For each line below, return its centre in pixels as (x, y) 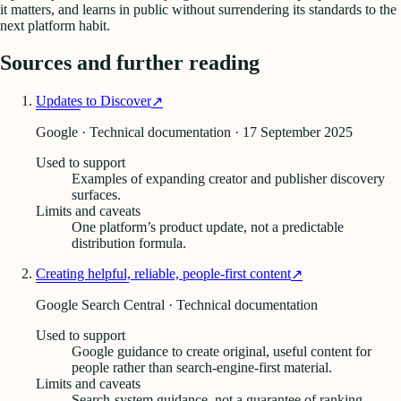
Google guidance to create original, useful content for (222, 352)
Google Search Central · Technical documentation (177, 305)
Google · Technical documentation (133, 132)
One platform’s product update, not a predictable (208, 227)
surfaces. (96, 195)
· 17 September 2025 (292, 132)
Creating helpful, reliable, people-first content (163, 274)
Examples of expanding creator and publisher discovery (228, 179)
